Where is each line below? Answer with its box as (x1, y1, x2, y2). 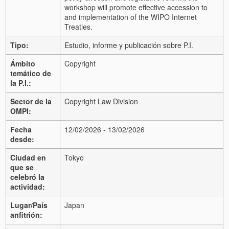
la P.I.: (10, 77, 31, 88)
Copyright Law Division (64, 96, 138, 106)
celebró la (10, 171, 44, 182)
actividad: (10, 181, 45, 192)
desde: (10, 133, 34, 144)
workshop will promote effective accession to (64, 2, 208, 12)
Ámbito (10, 58, 35, 68)
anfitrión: (10, 209, 42, 220)
